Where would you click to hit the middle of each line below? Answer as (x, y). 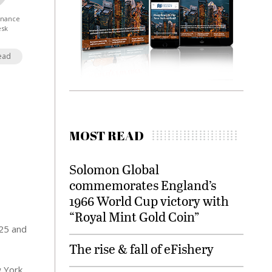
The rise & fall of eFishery (142, 249)
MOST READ (107, 135)
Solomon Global (114, 169)
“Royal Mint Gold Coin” (134, 216)
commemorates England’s (143, 185)
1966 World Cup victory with (149, 201)
